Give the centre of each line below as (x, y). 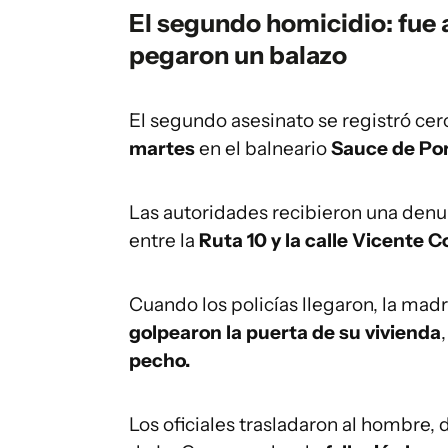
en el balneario (263, 148)
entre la (164, 240)
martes (162, 148)
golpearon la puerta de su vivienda (285, 332)
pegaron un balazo (238, 55)
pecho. (159, 360)
